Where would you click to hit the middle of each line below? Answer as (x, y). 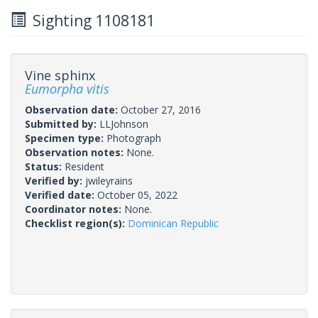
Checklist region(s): (76, 223)
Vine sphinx (60, 75)
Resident (84, 166)
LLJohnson (124, 124)
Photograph (134, 138)
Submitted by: (62, 124)
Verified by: (55, 180)
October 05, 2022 (137, 194)
